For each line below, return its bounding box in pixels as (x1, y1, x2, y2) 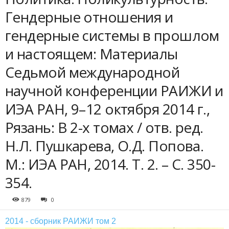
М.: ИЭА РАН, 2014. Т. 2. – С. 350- (5, 154, 215, 174)
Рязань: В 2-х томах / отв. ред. (5, 118, 203, 137)
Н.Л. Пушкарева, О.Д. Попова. (5, 136, 204, 155)
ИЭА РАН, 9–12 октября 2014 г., (5, 99, 210, 119)
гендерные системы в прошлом (5, 26, 219, 45)
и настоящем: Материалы (5, 44, 178, 63)
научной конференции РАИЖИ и (5, 81, 223, 100)
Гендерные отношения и (5, 7, 173, 27)
